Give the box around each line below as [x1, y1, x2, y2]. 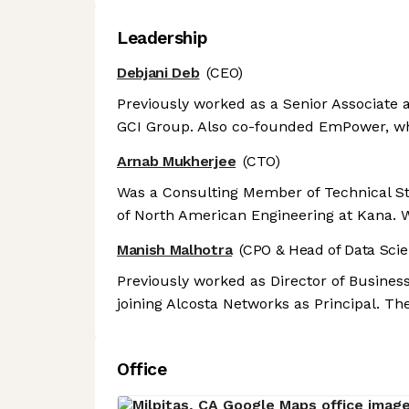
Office [117, 359, 167, 381]
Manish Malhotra [117, 241, 233, 259]
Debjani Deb [117, 64, 200, 81]
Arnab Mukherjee [117, 152, 236, 171]
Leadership [117, 27, 208, 48]
